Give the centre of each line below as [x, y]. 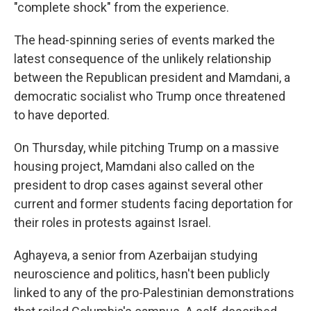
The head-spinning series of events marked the [144, 40]
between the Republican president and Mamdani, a [152, 77]
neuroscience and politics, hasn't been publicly [142, 274]
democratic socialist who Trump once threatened [150, 96]
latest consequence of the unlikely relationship [143, 59]
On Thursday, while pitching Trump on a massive [146, 148]
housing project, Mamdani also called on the [134, 166]
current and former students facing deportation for [153, 204]
